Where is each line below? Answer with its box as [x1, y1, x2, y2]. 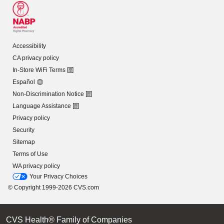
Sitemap [12, 138, 35, 145]
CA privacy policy [12, 54, 59, 61]
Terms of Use [12, 150, 48, 157]
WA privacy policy [12, 162, 60, 169]
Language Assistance [12, 102, 71, 109]
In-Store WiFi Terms [12, 66, 65, 73]
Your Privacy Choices [29, 173, 87, 180]
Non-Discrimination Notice [12, 90, 84, 97]
